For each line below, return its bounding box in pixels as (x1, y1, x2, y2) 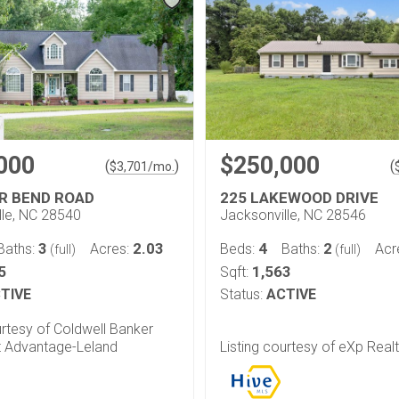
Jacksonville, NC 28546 (220, 206, 366, 224)
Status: (220, 285, 263, 303)
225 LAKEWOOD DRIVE (220, 188, 379, 207)
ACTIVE (266, 285, 316, 303)
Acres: (90, 240, 133, 257)
